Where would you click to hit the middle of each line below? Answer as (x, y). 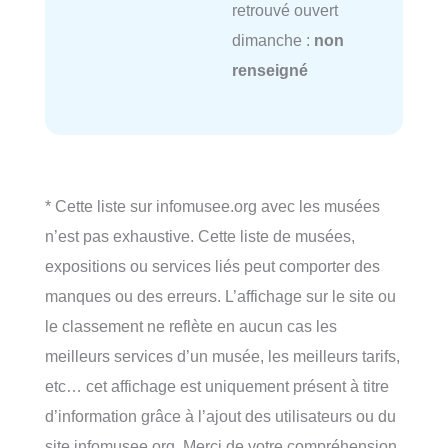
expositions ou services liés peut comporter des (212, 266)
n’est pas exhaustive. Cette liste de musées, (200, 236)
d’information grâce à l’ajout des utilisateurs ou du (220, 416)
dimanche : (272, 40)
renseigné (269, 70)
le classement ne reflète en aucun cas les (191, 326)
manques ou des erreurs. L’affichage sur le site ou (220, 296)
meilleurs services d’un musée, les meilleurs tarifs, (222, 356)
